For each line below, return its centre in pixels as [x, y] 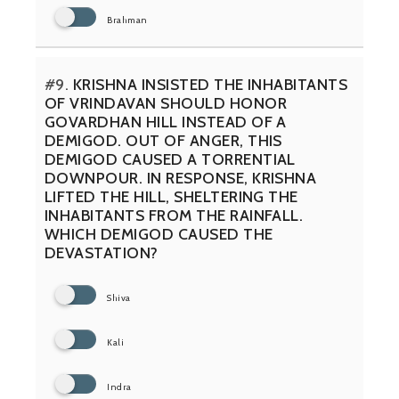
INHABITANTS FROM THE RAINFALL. [174, 216]
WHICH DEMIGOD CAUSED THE [159, 234]
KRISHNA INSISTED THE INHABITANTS [208, 85]
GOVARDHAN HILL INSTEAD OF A [166, 122]
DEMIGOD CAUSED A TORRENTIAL [170, 159]
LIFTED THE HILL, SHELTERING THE [171, 197]
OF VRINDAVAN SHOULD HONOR [166, 103]
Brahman [127, 20]
